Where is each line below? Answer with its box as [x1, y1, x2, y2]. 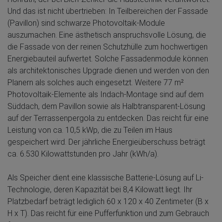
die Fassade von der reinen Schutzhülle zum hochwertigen [7, 42, 208, 52]
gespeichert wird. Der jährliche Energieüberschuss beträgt [7, 137, 205, 147]
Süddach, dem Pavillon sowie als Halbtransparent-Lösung [7, 101, 205, 111]
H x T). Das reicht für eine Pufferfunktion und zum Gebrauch [7, 208, 209, 218]
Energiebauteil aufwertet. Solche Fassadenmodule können [7, 54, 208, 63]
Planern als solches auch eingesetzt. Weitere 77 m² [7, 77, 184, 87]
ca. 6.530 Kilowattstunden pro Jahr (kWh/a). [7, 149, 159, 159]
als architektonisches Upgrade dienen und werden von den [7, 65, 209, 75]
